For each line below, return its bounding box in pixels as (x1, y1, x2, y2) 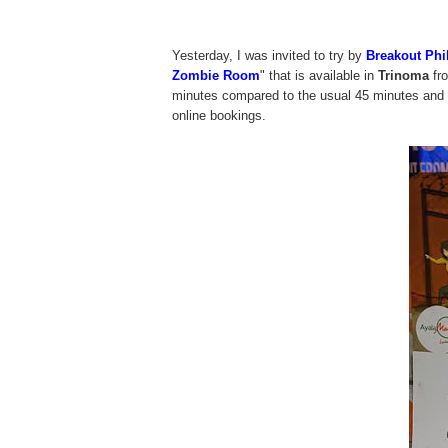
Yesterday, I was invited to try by (172, 48, 366, 63)
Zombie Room (172, 68, 260, 83)
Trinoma (378, 68, 429, 83)
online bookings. (172, 108, 266, 123)
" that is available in (260, 68, 378, 83)
